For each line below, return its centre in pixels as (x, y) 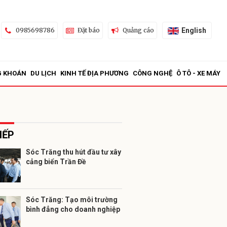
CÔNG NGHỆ (153, 73)
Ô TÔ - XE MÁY (198, 73)
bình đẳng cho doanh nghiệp (73, 209)
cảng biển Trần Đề (56, 162)
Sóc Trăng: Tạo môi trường (72, 200)
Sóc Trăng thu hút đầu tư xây (73, 152)
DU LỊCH (43, 73)
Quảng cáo (138, 30)
